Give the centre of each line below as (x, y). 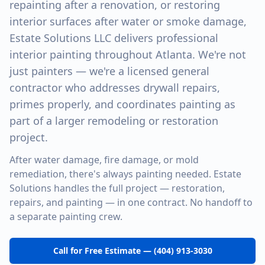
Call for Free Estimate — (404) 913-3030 (132, 251)
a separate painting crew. (66, 216)
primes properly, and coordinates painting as (122, 104)
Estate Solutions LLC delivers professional (114, 38)
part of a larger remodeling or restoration (114, 121)
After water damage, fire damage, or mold (104, 160)
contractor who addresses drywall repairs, (115, 88)
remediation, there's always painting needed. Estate (125, 174)
